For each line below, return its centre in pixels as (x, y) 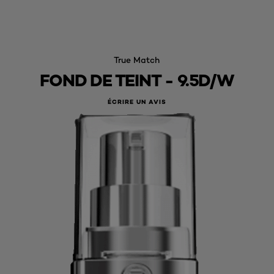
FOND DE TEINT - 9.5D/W (137, 80)
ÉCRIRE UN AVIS (137, 102)
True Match (137, 60)
